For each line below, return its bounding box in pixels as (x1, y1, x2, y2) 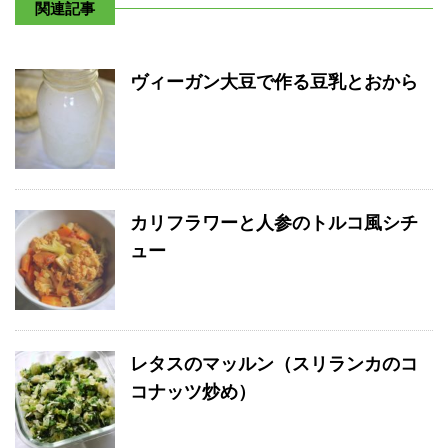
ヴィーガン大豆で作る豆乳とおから (130, 72, 418, 93)
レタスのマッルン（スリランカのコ (130, 354, 418, 375)
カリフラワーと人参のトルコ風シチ (130, 213, 418, 234)
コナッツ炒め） (130, 382, 256, 403)
